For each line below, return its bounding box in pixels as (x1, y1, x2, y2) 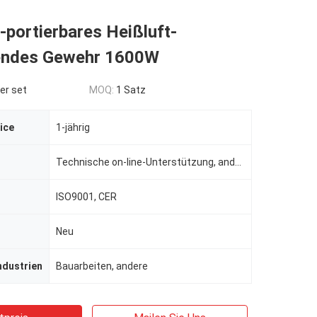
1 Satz (116, 84, 146, 96)
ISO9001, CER (56, 191, 117, 202)
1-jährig (56, 122, 90, 133)
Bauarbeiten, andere (56, 260, 148, 272)
